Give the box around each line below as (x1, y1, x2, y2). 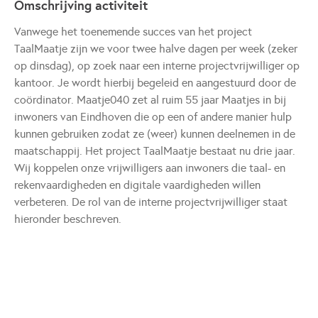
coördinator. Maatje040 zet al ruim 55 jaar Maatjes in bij (14, 93, 286, 106)
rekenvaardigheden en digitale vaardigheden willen (14, 178, 261, 192)
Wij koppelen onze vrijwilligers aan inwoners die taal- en (14, 161, 285, 175)
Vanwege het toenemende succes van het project (14, 25, 252, 38)
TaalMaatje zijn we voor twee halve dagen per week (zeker (14, 42, 297, 55)
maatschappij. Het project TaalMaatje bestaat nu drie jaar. (14, 144, 295, 158)
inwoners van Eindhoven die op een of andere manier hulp (14, 110, 292, 124)
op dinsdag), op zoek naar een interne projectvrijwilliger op (14, 59, 300, 72)
